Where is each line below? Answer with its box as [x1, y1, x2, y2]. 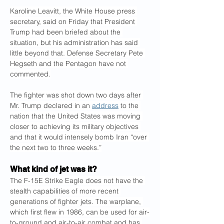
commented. [10, 69, 50, 78]
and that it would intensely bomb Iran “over [10, 132, 149, 141]
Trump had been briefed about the [10, 27, 122, 36]
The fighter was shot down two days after [10, 90, 143, 99]
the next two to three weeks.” [10, 143, 101, 152]
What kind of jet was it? [10, 164, 97, 174]
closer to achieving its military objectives [10, 122, 140, 131]
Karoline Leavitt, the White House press [10, 6, 137, 15]
